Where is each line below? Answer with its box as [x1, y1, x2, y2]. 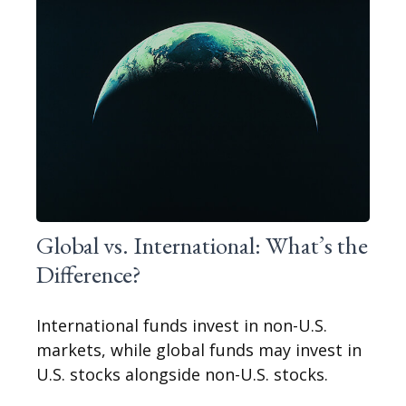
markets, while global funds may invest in [36, 339, 362, 362]
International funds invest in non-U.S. [36, 314, 327, 337]
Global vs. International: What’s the [36, 229, 368, 262]
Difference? [36, 258, 141, 291]
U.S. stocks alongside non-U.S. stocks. [36, 363, 328, 386]
